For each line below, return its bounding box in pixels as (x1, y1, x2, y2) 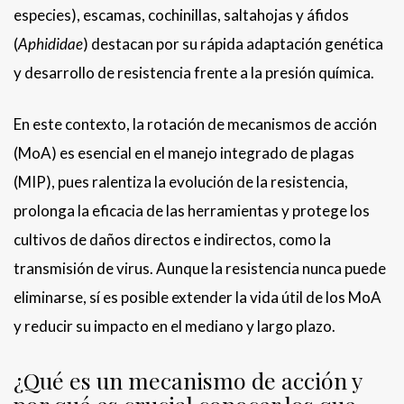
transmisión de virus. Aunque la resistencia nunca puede (14, 259, 386, 279)
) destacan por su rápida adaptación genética (83, 34, 383, 54)
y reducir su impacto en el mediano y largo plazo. (14, 317, 335, 336)
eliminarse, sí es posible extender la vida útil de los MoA (14, 288, 381, 308)
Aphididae (18, 34, 83, 54)
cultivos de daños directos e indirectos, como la (14, 230, 331, 250)
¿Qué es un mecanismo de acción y (14, 365, 362, 396)
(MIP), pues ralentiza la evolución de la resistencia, (14, 172, 348, 192)
